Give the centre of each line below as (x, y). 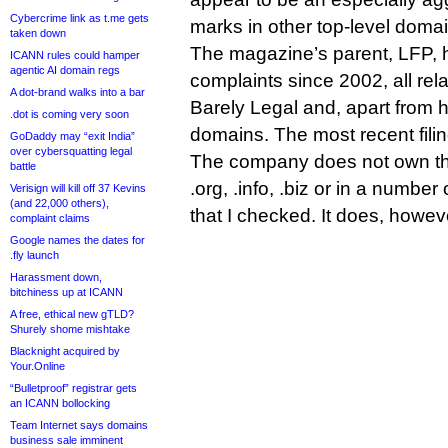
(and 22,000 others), (59, 203)
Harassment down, (56, 277)
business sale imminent (66, 440)
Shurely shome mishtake (70, 329)
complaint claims (50, 218)
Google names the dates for (77, 240)
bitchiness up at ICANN (66, 292)
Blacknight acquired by (65, 351)
